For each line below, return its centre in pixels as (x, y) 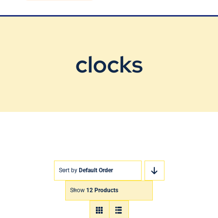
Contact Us (34, 44)
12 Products (102, 191)
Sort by (69, 171)
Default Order (96, 171)
